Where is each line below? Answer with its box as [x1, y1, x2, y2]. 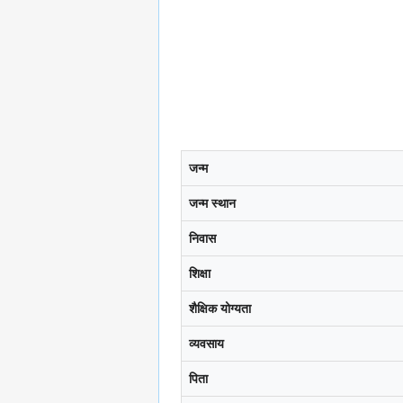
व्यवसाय [189, 336, 224, 352]
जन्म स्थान [189, 196, 236, 211]
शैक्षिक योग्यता [189, 301, 251, 317]
